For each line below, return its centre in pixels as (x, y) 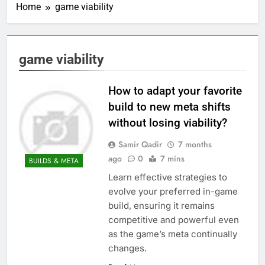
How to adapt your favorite (175, 91)
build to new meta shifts (169, 106)
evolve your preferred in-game (173, 191)
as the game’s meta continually (172, 234)
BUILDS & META (54, 161)
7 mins (172, 158)
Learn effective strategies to (167, 177)
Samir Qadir (140, 144)
